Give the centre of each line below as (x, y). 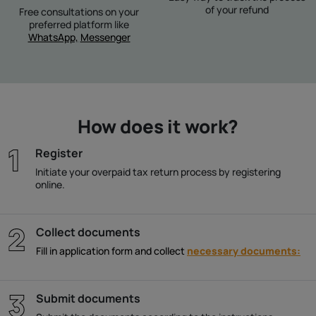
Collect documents (88, 232)
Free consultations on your (79, 12)
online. (50, 184)
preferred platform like (79, 24)
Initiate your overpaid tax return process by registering (158, 172)
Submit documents (88, 298)
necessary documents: (244, 251)
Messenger (105, 37)
